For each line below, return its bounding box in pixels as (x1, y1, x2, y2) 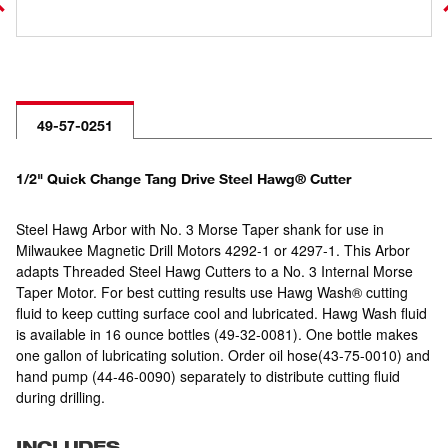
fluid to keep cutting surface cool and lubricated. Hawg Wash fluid (16, 303, 427, 323)
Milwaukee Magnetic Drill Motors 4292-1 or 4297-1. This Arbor (16, 240, 410, 260)
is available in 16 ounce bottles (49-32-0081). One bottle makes (16, 324, 418, 344)
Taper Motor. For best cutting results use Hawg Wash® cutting (16, 282, 408, 302)
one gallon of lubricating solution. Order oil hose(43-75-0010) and (16, 345, 430, 365)
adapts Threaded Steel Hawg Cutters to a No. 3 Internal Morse (16, 261, 413, 281)
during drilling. (16, 387, 105, 407)
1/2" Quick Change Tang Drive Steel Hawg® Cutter (16, 170, 351, 187)
